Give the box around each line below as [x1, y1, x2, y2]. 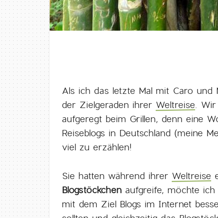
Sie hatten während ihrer [62, 170, 172, 182]
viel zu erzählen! [62, 142, 131, 153]
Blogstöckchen [62, 184, 122, 196]
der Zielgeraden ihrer [62, 99, 156, 110]
